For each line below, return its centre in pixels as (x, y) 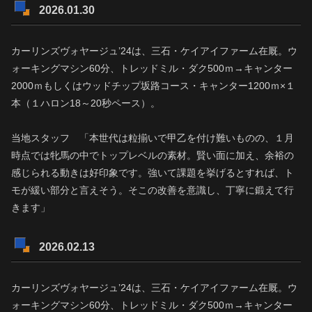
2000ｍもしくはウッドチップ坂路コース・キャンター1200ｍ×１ (153, 85)
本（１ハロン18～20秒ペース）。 (86, 103)
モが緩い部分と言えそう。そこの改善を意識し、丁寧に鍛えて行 (153, 190)
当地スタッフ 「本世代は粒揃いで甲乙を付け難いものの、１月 (153, 138)
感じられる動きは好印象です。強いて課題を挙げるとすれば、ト (153, 172)
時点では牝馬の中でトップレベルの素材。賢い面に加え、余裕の (153, 155)
